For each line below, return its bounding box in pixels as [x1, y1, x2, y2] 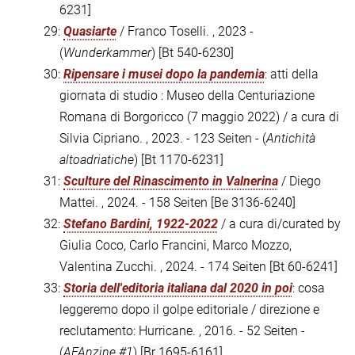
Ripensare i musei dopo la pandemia [63, 67, 265, 82]
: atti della [265, 67, 319, 82]
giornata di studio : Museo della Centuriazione [59, 88, 315, 104]
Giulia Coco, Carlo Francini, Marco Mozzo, [59, 238, 292, 254]
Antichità [266, 131, 315, 147]
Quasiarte [63, 24, 116, 40]
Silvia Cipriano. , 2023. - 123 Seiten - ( [59, 131, 266, 147]
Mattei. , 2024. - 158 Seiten [59, 195, 211, 211]
